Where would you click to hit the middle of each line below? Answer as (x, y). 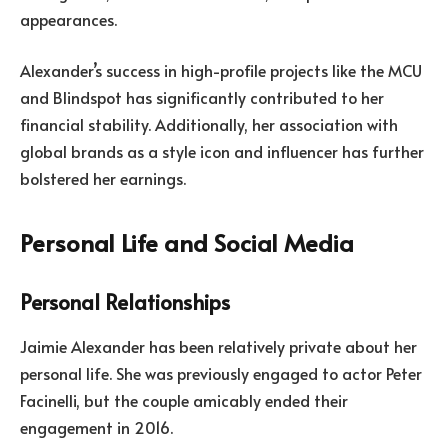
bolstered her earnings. (103, 178)
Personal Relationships (125, 302)
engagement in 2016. (96, 426)
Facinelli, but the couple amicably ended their (184, 399)
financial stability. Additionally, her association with (209, 124)
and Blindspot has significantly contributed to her (202, 97)
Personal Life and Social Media (187, 242)
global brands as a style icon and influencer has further (222, 151)
